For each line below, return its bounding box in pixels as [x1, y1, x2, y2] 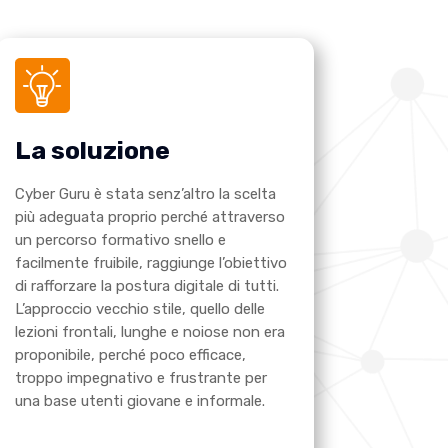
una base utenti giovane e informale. [14, 392, 265, 411]
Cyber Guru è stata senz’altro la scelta [14, 185, 276, 204]
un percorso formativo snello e [14, 231, 226, 250]
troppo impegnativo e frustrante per [14, 369, 267, 388]
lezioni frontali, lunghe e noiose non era [14, 323, 285, 342]
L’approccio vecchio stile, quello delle [14, 300, 265, 319]
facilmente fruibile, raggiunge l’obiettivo [14, 254, 287, 273]
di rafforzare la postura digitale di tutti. [14, 277, 279, 296]
